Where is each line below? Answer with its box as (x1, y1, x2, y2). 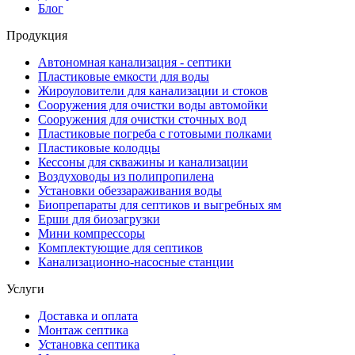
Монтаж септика (38, 323, 128, 337)
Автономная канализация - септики (38, 55, 231, 69)
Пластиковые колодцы (38, 140, 160, 155)
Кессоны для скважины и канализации (38, 155, 248, 169)
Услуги (6, 281, 44, 296)
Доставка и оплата (38, 308, 138, 323)
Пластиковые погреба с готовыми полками (38, 126, 272, 140)
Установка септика (38, 337, 139, 351)
